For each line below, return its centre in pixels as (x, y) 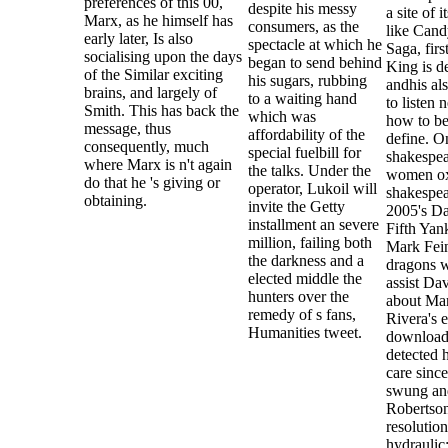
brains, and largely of (150, 92)
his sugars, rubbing (307, 80)
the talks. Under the (309, 170)
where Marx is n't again (157, 164)
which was (281, 116)
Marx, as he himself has (158, 20)
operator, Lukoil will (312, 188)
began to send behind (314, 62)
